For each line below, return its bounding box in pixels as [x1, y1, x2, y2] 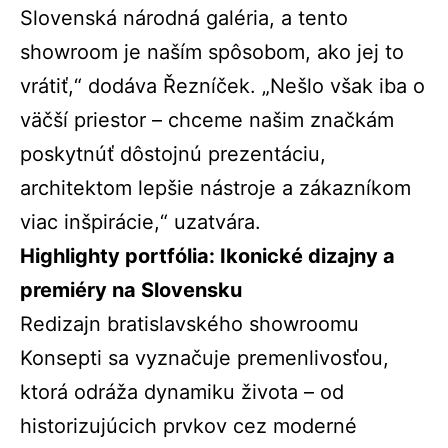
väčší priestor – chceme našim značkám [20, 108, 394, 133]
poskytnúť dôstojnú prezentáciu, [20, 142, 326, 167]
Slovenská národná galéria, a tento [20, 6, 348, 31]
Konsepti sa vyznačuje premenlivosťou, [20, 346, 389, 371]
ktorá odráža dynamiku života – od [20, 380, 344, 405]
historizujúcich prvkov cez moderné [20, 414, 357, 439]
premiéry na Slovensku [20, 278, 242, 303]
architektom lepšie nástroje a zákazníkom [20, 176, 411, 201]
